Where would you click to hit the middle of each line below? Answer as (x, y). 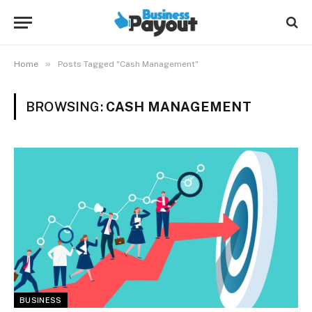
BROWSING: (66, 107)
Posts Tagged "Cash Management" (128, 64)
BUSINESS (41, 300)
